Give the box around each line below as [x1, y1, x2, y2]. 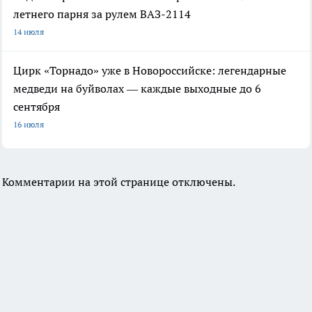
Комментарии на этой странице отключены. [2, 174, 235, 189]
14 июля [13, 26, 44, 37]
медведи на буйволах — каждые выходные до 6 [13, 81, 261, 95]
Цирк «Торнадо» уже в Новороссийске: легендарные [13, 63, 286, 77]
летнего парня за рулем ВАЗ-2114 [13, 6, 191, 21]
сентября [13, 99, 60, 114]
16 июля [13, 118, 44, 130]
